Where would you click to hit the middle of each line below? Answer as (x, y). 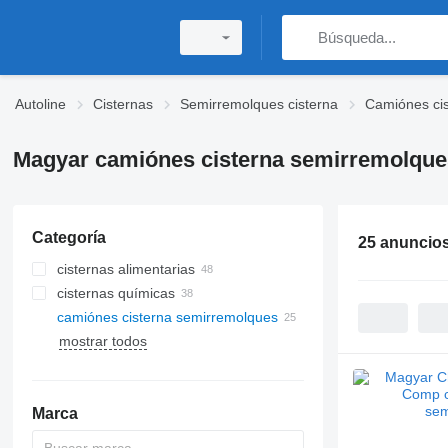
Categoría (68, 237)
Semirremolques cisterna (259, 104)
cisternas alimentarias (125, 269)
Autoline (40, 104)
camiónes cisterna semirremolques (167, 317)
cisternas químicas (115, 293)
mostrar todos (102, 341)
